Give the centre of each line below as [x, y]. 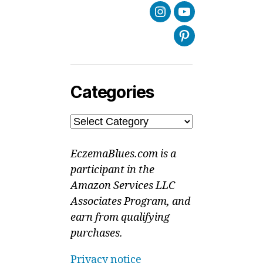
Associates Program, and [130, 202]
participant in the [112, 170]
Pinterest [205, 43]
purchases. [97, 233]
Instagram [183, 19]
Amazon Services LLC [123, 186]
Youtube [203, 19]
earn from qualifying [120, 218]
